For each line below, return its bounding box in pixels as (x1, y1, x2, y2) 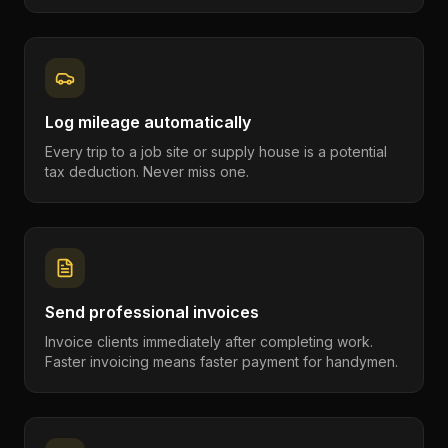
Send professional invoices (45, 302, 259, 322)
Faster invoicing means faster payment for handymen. (45, 353, 398, 370)
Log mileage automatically (45, 112, 251, 132)
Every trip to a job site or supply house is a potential (45, 143, 387, 160)
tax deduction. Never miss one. (45, 163, 249, 180)
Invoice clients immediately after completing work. (45, 333, 373, 350)
